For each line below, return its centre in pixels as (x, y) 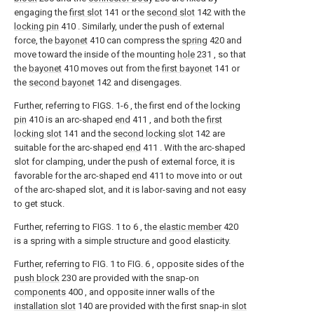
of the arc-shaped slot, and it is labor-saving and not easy (130, 189)
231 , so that (220, 54)
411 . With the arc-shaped (193, 147)
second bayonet (62, 82)
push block (37, 278)
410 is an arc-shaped (71, 119)
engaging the (42, 12)
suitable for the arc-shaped (70, 147)
